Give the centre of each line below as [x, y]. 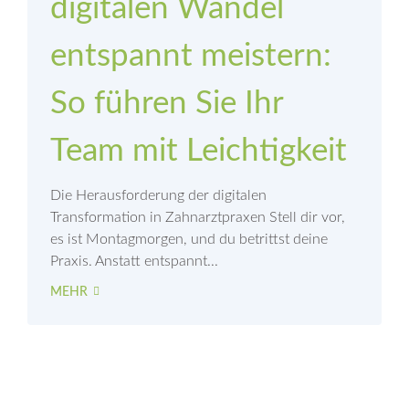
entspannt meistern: [191, 57]
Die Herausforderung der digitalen [158, 196]
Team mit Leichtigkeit [199, 152]
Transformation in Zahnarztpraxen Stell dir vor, [198, 218]
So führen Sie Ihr [167, 104]
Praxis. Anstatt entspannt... [134, 262]
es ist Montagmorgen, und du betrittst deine [189, 240]
